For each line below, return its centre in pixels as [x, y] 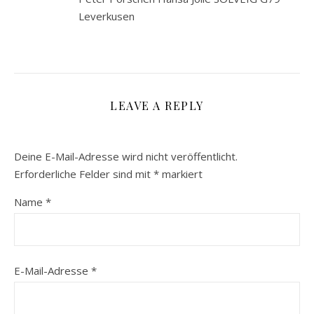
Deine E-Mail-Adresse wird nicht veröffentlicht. [126, 156]
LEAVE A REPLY [157, 105]
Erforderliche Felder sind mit [84, 173]
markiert [181, 173]
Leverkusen [107, 16]
